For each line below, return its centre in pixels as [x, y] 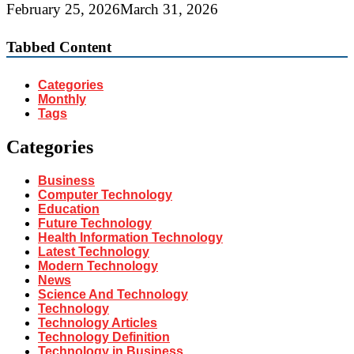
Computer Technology [105, 194]
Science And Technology [113, 294]
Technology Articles [98, 322]
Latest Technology [94, 251]
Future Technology [95, 223]
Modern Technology [98, 265]
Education [69, 209]
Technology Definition [104, 337]
